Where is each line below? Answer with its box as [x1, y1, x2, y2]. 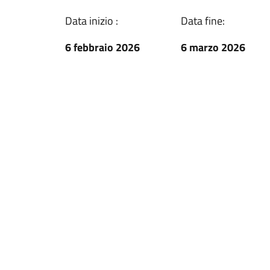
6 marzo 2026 [181, 39, 245, 55]
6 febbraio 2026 [65, 39, 140, 55]
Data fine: [181, 13, 225, 29]
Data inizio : [65, 13, 118, 29]
